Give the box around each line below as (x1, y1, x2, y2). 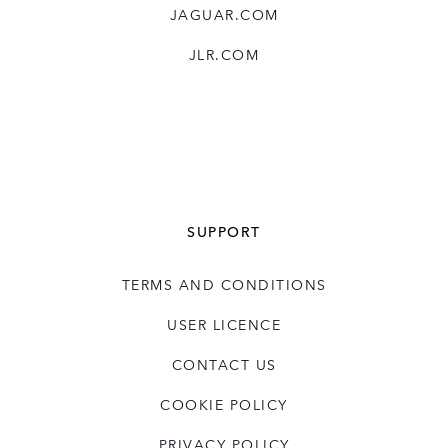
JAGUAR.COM (169, 4, 279, 25)
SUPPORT (187, 221, 261, 242)
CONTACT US (171, 354, 277, 375)
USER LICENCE (167, 314, 281, 335)
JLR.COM (188, 44, 260, 65)
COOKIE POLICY (160, 394, 288, 415)
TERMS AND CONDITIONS (121, 274, 327, 295)
